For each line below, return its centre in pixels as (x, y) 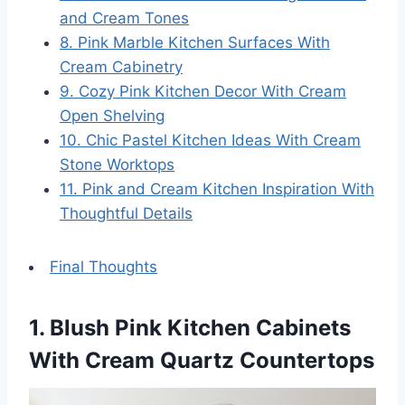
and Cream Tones (124, 18)
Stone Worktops (117, 164)
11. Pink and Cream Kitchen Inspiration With (217, 188)
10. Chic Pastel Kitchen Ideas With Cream (210, 140)
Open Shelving (112, 115)
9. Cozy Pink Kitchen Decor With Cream (203, 91)
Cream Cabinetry (121, 66)
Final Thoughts (104, 266)
